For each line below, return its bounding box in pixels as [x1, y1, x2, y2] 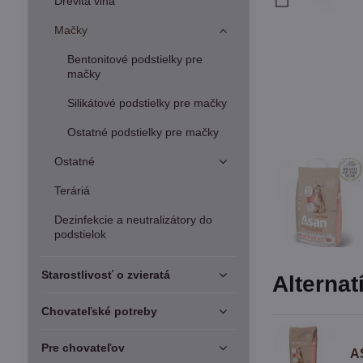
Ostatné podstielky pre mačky [66, 126, 219, 139]
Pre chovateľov [41, 341, 125, 354]
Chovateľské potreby [41, 305, 157, 318]
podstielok [53, 228, 106, 241]
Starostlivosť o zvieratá [41, 268, 170, 281]
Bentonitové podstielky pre [66, 53, 203, 66]
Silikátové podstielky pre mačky [66, 96, 227, 109]
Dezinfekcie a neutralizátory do [53, 213, 212, 226]
